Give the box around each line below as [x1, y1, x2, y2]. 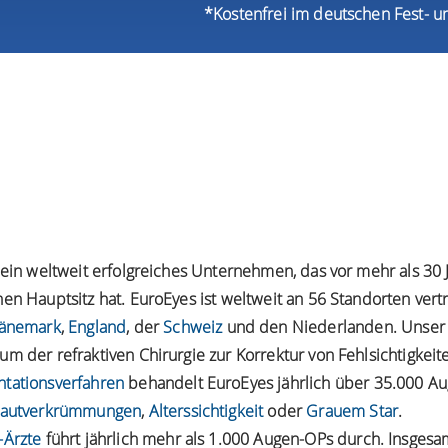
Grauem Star [306, 399, 399, 422]
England [68, 315, 127, 338]
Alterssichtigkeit [148, 399, 264, 422]
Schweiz [163, 315, 223, 338]
